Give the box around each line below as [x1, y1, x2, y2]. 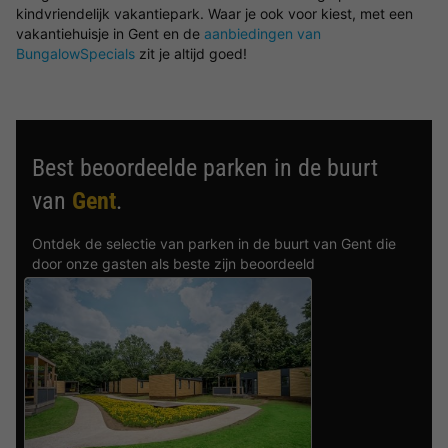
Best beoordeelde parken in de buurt [32, 154, 378, 182]
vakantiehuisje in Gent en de [16, 25, 204, 42]
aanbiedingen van [204, 25, 321, 42]
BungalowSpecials [16, 45, 135, 62]
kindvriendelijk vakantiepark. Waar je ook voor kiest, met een [16, 5, 413, 22]
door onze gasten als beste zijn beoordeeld [32, 255, 315, 272]
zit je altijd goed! [135, 45, 247, 62]
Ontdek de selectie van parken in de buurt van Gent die [32, 235, 396, 252]
